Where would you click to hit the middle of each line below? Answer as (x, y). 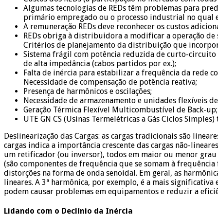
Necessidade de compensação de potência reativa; (110, 82)
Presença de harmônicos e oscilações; (88, 91)
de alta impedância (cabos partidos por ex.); (100, 63)
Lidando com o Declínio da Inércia (68, 211)
